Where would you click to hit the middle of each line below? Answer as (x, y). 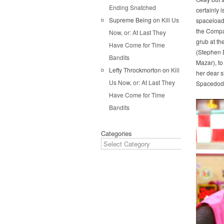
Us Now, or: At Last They (142, 82)
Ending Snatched (132, 7)
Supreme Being (130, 19)
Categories (116, 133)
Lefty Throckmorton (135, 69)
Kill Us (170, 19)
